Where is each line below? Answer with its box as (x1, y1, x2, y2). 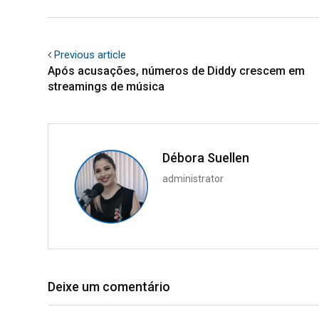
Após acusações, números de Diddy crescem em (48, 63, 305, 78)
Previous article (54, 48, 126, 61)
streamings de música (48, 79, 164, 93)
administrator (162, 172, 224, 184)
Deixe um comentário (48, 278, 170, 294)
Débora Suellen (162, 150, 249, 165)
